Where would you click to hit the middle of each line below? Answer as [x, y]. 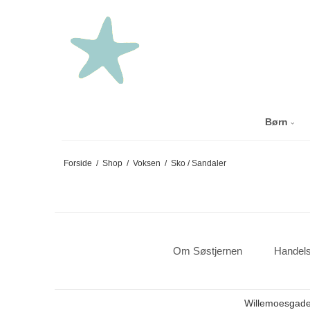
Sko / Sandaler [198, 163]
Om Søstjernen [207, 251]
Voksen [146, 163]
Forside [77, 163]
